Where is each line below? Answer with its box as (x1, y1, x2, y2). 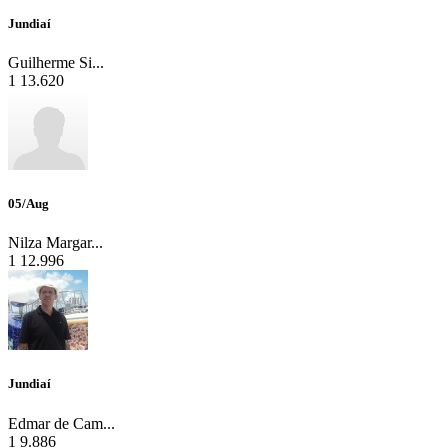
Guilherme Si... (8, 53, 104, 71)
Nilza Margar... (8, 234, 103, 252)
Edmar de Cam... (8, 414, 115, 432)
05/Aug (8, 196, 49, 212)
